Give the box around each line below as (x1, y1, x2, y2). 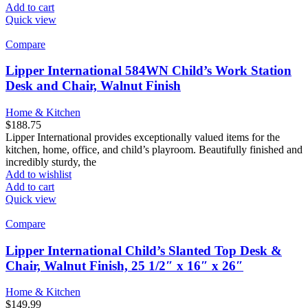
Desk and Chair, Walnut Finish (5, 78, 181, 93)
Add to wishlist (5, 168, 71, 181)
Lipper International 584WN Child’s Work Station (5, 63, 291, 78)
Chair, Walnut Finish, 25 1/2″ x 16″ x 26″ (5, 258, 243, 273)
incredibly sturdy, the (5, 156, 96, 168)
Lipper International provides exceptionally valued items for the (5, 131, 280, 144)
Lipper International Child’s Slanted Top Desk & (5, 243, 282, 258)
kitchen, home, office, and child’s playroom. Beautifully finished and (5, 144, 302, 156)
